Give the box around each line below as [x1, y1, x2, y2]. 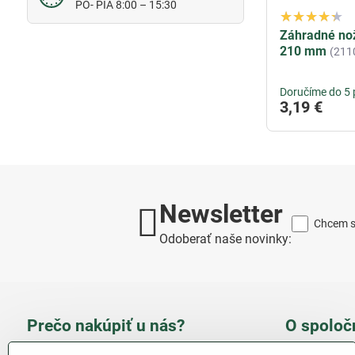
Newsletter [158, 199, 283, 230]
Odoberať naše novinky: [158, 231, 292, 247]
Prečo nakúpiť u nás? [26, 316, 185, 336]
